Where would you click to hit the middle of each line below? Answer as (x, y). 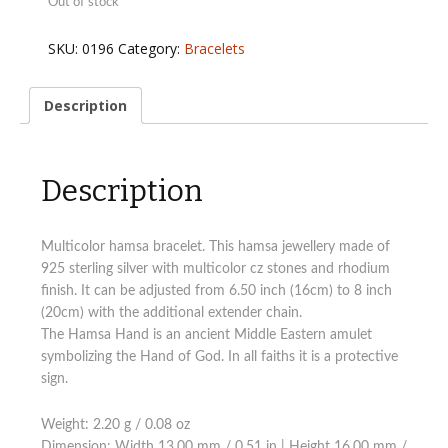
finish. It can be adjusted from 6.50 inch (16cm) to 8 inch (216, 291)
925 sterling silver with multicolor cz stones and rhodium (215, 269)
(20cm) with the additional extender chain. (171, 313)
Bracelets (215, 48)
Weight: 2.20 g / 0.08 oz (115, 425)
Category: (151, 48)
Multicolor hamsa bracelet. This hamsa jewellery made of (215, 247)
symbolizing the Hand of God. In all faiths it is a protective (219, 357)
